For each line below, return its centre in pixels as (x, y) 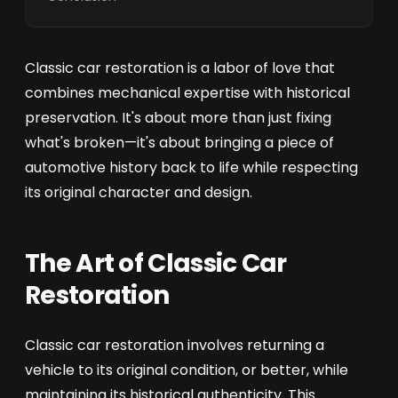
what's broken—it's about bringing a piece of (179, 143)
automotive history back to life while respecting (191, 167)
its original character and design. (139, 192)
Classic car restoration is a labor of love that (180, 68)
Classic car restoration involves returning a (175, 345)
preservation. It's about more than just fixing (178, 118)
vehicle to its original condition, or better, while (187, 370)
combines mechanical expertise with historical (187, 93)
